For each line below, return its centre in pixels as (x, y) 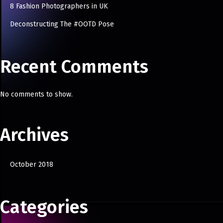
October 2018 (32, 165)
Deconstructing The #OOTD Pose (62, 24)
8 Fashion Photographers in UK (59, 6)
